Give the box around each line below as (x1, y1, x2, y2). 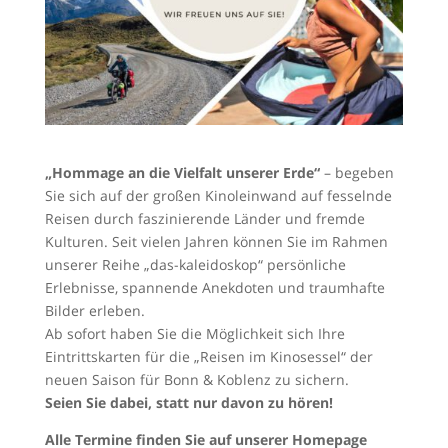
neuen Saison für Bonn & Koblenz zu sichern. (44, 370, 349, 390)
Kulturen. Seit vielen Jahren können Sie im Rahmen (44, 232, 388, 252)
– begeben (323, 163, 394, 183)
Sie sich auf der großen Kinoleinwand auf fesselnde (44, 186, 392, 206)
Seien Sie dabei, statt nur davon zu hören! (44, 393, 333, 413)
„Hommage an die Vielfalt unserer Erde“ (44, 163, 324, 183)
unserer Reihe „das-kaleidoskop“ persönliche (44, 255, 346, 275)
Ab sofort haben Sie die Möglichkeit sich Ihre (44, 324, 345, 344)
